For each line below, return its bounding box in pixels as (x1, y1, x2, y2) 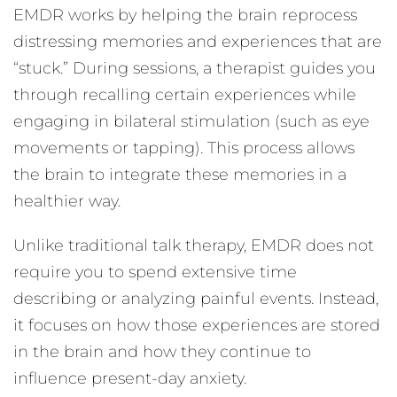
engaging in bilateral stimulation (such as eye (13, 112, 370, 131)
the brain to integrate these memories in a (13, 165, 346, 184)
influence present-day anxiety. (13, 369, 246, 388)
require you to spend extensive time (13, 262, 297, 282)
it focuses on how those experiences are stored (13, 315, 380, 335)
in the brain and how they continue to (13, 342, 311, 362)
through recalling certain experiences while (13, 85, 356, 105)
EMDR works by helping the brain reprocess (13, 5, 357, 25)
